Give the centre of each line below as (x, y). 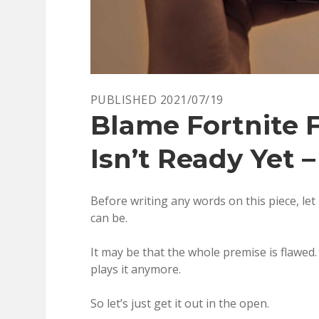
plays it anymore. (136, 269)
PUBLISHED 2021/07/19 (157, 99)
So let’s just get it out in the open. (180, 303)
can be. (109, 218)
